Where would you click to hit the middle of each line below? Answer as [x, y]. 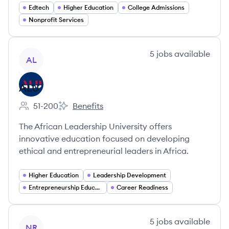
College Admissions [156, 7]
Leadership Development [130, 175]
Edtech [39, 7]
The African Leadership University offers [95, 126]
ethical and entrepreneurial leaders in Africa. [104, 151]
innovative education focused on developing [104, 139]
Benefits [88, 106]
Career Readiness [142, 187]
